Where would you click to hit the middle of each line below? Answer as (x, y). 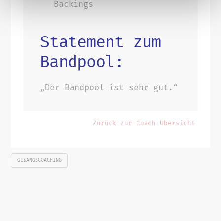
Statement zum (100, 42)
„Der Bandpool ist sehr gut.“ (109, 87)
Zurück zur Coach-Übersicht (144, 123)
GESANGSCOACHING (39, 160)
